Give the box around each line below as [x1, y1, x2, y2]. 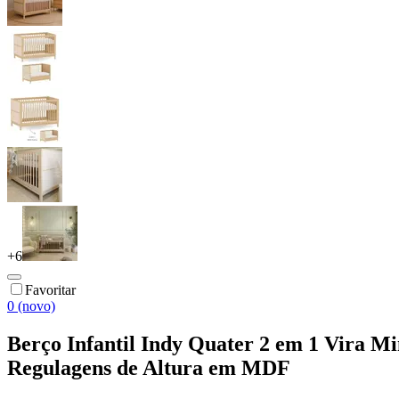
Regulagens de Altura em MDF [7, 355, 290, 379]
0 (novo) [7, 297, 55, 313]
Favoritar [25, 281, 76, 297]
